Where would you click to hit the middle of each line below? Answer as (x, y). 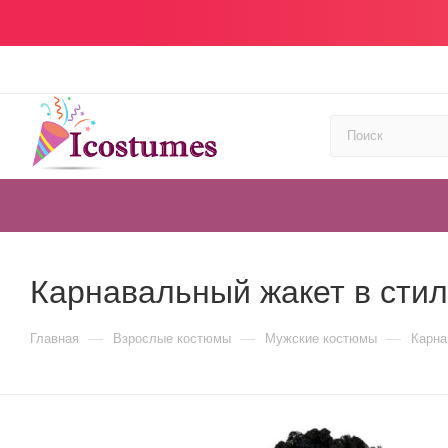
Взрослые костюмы (172, 338)
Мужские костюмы (321, 338)
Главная (54, 338)
